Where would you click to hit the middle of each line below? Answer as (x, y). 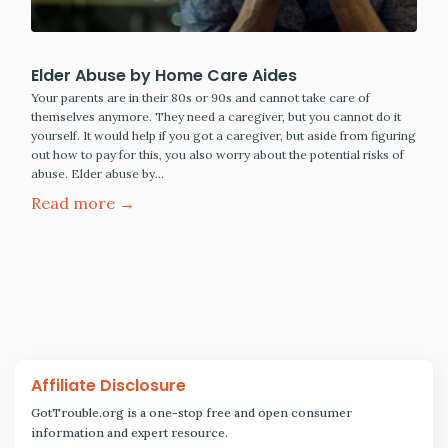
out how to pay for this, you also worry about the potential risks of (217, 155)
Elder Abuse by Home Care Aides (164, 76)
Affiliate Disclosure (108, 386)
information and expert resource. (129, 433)
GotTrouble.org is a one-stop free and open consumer (191, 413)
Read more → (83, 203)
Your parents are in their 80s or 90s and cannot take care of (200, 98)
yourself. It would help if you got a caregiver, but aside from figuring (223, 136)
